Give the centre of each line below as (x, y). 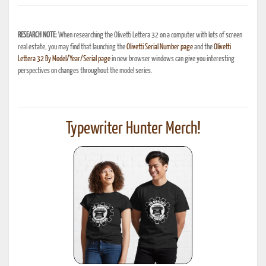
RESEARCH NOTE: (37, 35)
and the (203, 47)
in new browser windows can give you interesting (172, 59)
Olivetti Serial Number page (160, 47)
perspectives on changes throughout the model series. (85, 71)
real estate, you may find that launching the (72, 47)
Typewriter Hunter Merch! (133, 129)
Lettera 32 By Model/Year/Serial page (64, 59)
